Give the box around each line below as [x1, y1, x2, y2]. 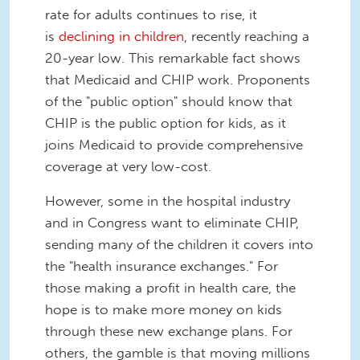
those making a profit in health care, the [45, 280, 296, 297]
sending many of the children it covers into [45, 236, 313, 253]
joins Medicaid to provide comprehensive [45, 136, 303, 153]
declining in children [59, 27, 184, 44]
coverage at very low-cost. [45, 157, 211, 174]
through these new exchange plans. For [45, 323, 292, 340]
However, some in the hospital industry [45, 193, 290, 210]
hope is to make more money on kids [45, 301, 282, 318]
